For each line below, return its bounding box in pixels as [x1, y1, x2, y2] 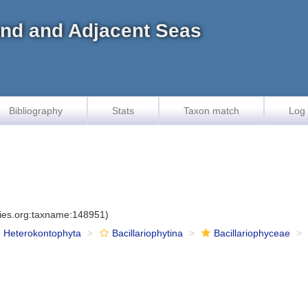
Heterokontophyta [3, 228, 82, 239]
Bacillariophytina [112, 228, 184, 239]
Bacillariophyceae [214, 228, 291, 239]
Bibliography [9, 105, 63, 116]
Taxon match [184, 105, 239, 116]
